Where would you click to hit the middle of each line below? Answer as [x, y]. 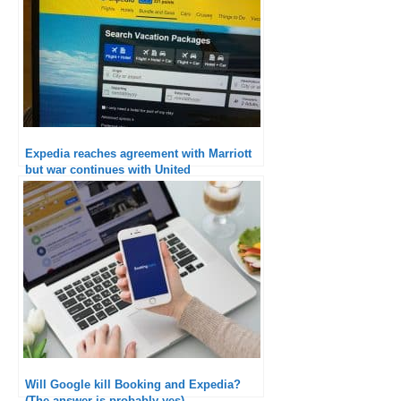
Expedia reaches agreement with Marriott [138, 153]
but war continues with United [108, 169]
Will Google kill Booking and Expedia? [133, 384]
